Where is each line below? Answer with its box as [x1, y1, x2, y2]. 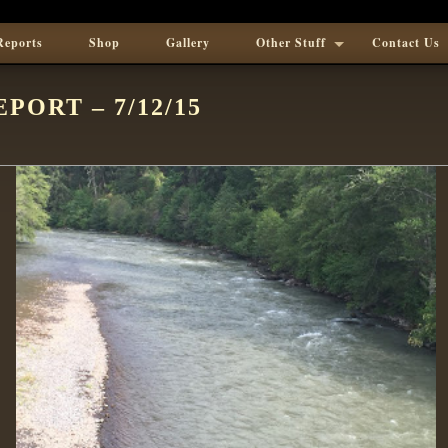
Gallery [166, 34, 210, 51]
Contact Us [372, 34, 440, 51]
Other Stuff [256, 34, 326, 51]
